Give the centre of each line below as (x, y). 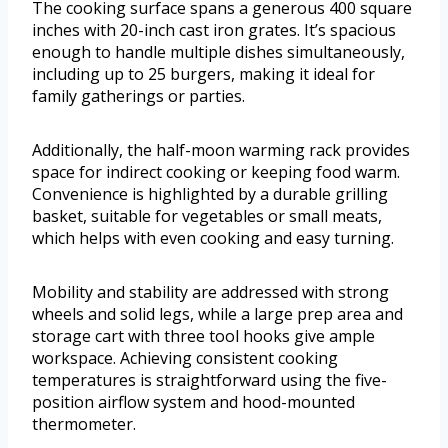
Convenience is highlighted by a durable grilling (210, 194)
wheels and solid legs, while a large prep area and (217, 314)
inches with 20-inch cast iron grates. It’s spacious (214, 30)
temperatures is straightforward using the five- (209, 380)
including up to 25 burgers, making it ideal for (203, 74)
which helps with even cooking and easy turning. (213, 238)
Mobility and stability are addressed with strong (210, 292)
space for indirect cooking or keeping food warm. (216, 172)
